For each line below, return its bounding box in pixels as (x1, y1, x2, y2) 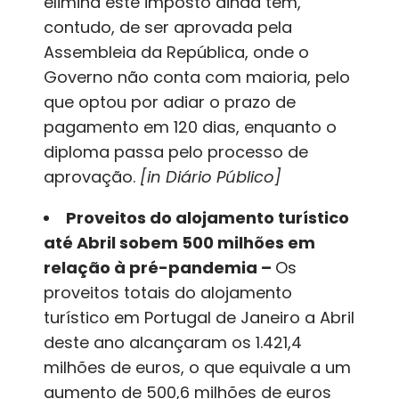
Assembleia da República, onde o (44, 41, 310, 64)
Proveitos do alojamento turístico (66, 207, 350, 230)
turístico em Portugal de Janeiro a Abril (44, 306, 355, 330)
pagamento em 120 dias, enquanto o (44, 116, 338, 139)
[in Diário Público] (140, 166, 282, 189)
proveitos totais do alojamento (44, 281, 293, 305)
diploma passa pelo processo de (44, 141, 309, 164)
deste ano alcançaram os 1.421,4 (44, 331, 303, 354)
